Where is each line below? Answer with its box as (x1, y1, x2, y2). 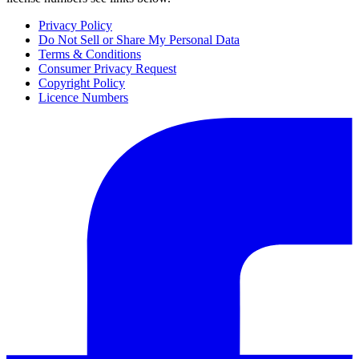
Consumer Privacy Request (38, 61, 176, 75)
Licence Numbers (38, 90, 128, 104)
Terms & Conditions (38, 46, 141, 61)
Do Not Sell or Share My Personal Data (38, 32, 240, 46)
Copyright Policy (38, 75, 125, 90)
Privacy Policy (38, 18, 112, 32)
